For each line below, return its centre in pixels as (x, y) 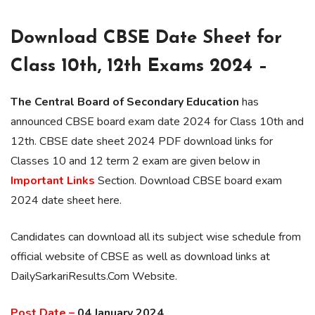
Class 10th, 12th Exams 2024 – (139, 66)
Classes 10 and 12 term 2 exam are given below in (135, 161)
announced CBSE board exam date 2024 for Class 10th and (157, 121)
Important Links (53, 180)
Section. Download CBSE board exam (188, 180)
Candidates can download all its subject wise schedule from (156, 237)
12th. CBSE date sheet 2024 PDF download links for (142, 141)
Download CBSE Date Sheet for (146, 38)
